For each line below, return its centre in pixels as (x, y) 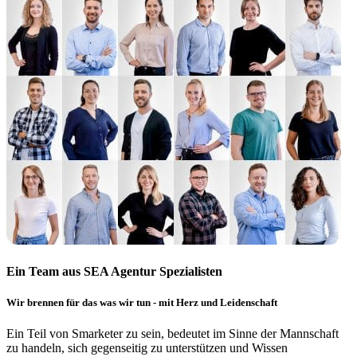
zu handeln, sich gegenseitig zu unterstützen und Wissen (147, 348)
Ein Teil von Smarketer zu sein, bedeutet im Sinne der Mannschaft (173, 334)
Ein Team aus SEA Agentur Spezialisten (114, 271)
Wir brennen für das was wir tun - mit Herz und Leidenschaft (142, 302)
